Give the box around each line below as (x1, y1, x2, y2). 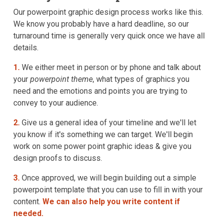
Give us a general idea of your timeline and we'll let (20, 118, 196, 128)
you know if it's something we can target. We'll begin (13, 130, 193, 140)
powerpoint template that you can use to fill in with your (13, 185, 203, 195)
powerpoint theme (30, 74, 93, 84)
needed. (13, 209, 43, 219)
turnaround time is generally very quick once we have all (13, 31, 205, 41)
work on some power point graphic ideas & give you (13, 142, 191, 151)
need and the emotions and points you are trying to (13, 86, 187, 96)
